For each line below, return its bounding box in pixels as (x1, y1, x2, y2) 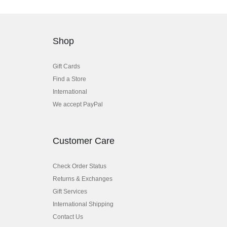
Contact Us (53, 213, 83, 221)
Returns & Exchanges (53, 175, 112, 183)
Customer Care (53, 136, 115, 146)
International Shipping (53, 201, 113, 208)
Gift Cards (53, 63, 80, 70)
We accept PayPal (53, 101, 103, 108)
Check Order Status (53, 163, 106, 170)
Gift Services (53, 188, 87, 196)
